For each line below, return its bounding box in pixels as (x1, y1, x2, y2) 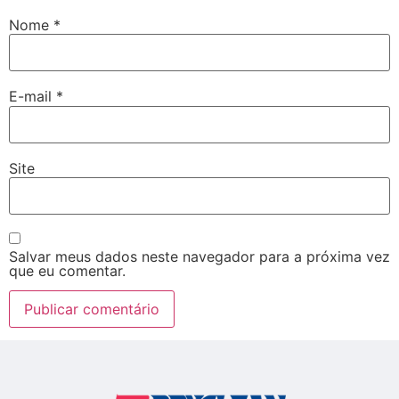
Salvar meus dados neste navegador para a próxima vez (9, 247, 390, 265)
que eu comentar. (9, 261, 126, 280)
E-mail (9, 87, 56, 106)
